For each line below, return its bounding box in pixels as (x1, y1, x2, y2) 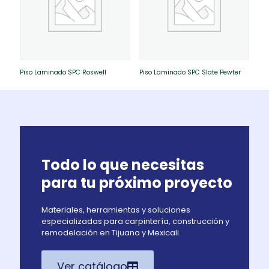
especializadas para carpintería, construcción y (41, 215, 229, 227)
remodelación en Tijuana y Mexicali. (41, 226, 181, 238)
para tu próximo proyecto (41, 172, 232, 193)
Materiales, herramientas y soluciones (41, 204, 190, 216)
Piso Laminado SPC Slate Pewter (139, 67, 241, 77)
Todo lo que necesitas (41, 154, 204, 175)
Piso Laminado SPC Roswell (20, 67, 106, 77)
